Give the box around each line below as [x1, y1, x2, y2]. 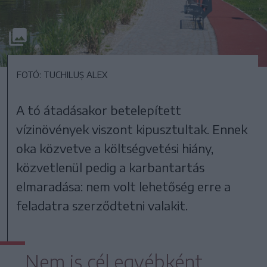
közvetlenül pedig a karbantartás [16, 160, 205, 175]
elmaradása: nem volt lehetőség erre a [16, 179, 231, 194]
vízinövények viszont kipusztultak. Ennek [16, 122, 248, 137]
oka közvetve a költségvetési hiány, [16, 141, 214, 156]
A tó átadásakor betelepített [16, 103, 182, 118]
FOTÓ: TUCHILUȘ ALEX [17, 70, 107, 80]
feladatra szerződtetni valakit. [16, 198, 188, 213]
